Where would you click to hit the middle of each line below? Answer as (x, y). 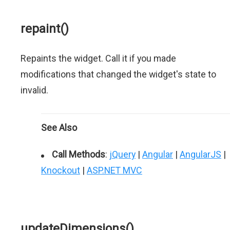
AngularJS (200, 154)
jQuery (122, 154)
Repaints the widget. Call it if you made (98, 58)
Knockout (61, 170)
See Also (59, 128)
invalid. (34, 90)
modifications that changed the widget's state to (118, 74)
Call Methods (79, 154)
